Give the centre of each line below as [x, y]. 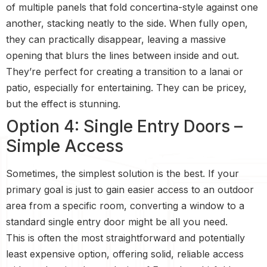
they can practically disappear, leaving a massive [116, 39]
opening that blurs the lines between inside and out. [122, 55]
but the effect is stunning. [63, 103]
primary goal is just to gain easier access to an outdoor [130, 189]
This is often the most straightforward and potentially [125, 237]
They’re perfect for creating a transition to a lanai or [125, 71]
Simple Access [65, 146]
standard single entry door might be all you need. [117, 221]
